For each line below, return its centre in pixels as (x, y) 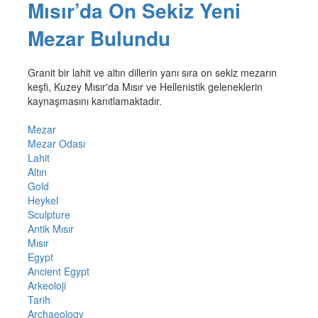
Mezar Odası (56, 144)
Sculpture (49, 215)
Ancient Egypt (58, 272)
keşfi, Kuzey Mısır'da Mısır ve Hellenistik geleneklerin (145, 87)
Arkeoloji (46, 286)
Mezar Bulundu (99, 38)
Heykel (43, 201)
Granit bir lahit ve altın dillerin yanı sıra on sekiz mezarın (152, 73)
